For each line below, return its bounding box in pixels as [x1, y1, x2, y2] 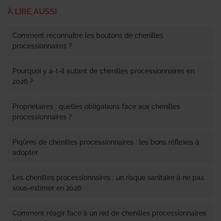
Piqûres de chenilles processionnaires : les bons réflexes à [12, 138, 199, 147]
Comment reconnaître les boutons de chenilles [12, 32, 163, 40]
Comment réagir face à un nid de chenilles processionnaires [12, 209, 206, 218]
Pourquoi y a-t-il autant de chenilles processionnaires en [12, 67, 194, 75]
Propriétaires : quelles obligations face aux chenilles [12, 103, 180, 111]
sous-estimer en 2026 [12, 184, 81, 192]
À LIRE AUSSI [7, 7, 57, 17]
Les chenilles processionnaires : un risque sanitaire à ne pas [12, 174, 204, 182]
